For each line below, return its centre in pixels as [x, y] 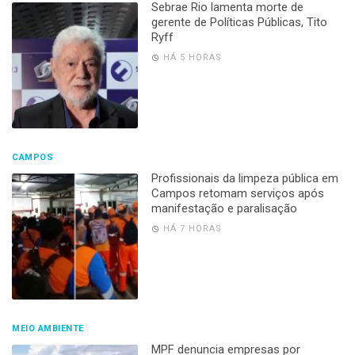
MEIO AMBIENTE [48, 328]
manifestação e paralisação [224, 209]
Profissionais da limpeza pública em [244, 179]
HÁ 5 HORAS [192, 58]
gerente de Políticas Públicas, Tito [239, 23]
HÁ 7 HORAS [192, 229]
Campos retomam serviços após [237, 194]
